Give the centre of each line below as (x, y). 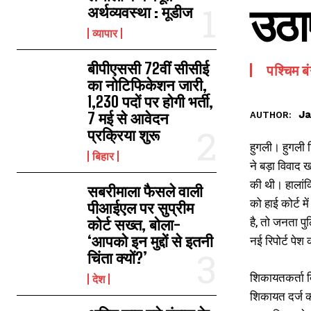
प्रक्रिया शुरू (124, 135)
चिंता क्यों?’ (118, 258)
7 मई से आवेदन (128, 118)
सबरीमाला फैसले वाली (145, 191)
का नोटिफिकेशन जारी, (148, 85)
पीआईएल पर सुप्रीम (141, 208)
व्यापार (105, 33)
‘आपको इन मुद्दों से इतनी (151, 241)
